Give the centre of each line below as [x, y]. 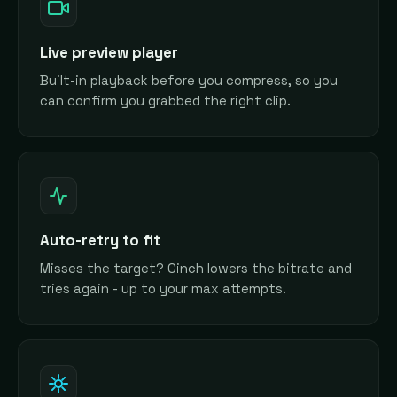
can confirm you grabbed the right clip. [165, 101]
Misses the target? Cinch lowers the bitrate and [196, 269]
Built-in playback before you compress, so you [189, 81]
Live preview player [109, 53]
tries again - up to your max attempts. [163, 289]
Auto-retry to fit [100, 241]
